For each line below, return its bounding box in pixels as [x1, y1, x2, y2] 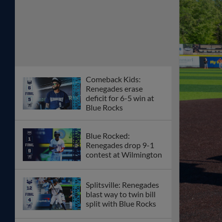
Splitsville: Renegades [86, 179, 159, 189]
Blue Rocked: [86, 130, 130, 140]
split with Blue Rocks [86, 198, 156, 208]
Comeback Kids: [86, 74, 141, 84]
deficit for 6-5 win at [86, 93, 154, 103]
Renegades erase [86, 84, 143, 94]
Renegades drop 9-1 [86, 140, 154, 150]
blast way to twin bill [86, 189, 156, 199]
